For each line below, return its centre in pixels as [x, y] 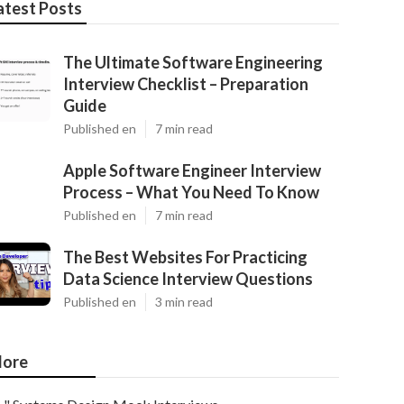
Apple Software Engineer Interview [192, 170]
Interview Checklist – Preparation [186, 84]
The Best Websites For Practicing [185, 257]
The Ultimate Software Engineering [193, 62]
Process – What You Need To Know [191, 192]
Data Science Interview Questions [188, 279]
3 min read [184, 302]
